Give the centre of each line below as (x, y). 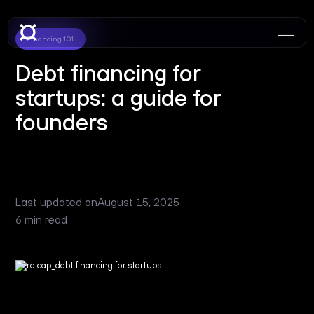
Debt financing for (108, 73)
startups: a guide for (118, 97)
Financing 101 (51, 39)
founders (62, 122)
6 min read (42, 219)
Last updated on (57, 202)
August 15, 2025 (139, 202)
